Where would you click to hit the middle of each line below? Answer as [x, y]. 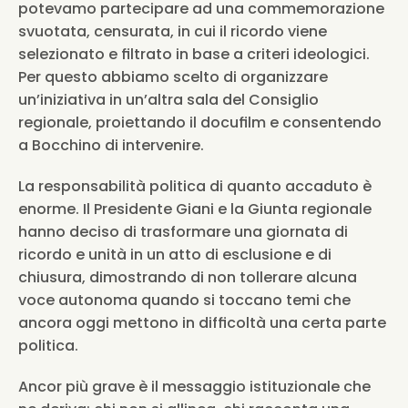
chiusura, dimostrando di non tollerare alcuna [188, 277]
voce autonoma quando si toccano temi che [184, 300]
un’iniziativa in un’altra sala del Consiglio [168, 100]
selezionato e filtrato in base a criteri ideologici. [194, 54]
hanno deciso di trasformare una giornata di [183, 232]
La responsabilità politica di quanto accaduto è [195, 186]
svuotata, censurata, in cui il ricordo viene [173, 31]
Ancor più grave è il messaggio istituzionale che [194, 387]
